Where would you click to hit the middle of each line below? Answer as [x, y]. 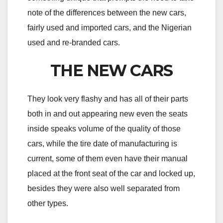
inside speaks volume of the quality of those [104, 129]
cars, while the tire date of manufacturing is [102, 144]
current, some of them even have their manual [108, 159]
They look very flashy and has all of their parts [108, 99]
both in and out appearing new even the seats [108, 114]
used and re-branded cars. [74, 42]
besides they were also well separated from [104, 189]
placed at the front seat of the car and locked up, [111, 174]
